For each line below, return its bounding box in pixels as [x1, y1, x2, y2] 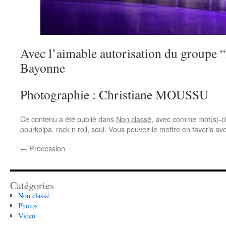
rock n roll [56, 124, 87, 134]
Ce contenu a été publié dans [20, 114, 116, 124]
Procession [27, 143, 65, 153]
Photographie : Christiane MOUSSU [20, 86, 208, 103]
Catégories [10, 179, 54, 192]
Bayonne [20, 59, 65, 76]
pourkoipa [20, 124, 52, 134]
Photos [18, 201, 38, 210]
